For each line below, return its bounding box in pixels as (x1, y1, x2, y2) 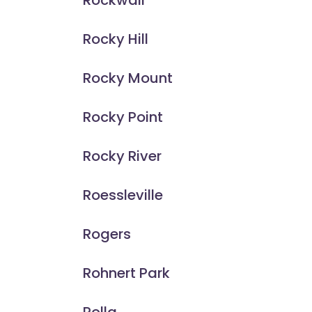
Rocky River (82, 146, 162, 166)
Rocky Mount (82, 68, 173, 88)
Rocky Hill (82, 29, 148, 49)
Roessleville (82, 185, 163, 205)
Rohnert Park (82, 263, 170, 283)
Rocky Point (82, 107, 163, 127)
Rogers (82, 224, 131, 244)
